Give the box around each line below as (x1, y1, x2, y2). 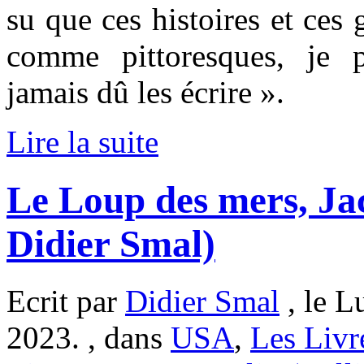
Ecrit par (6, 284, 125, 318)
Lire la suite (6, 124, 158, 160)
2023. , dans (6, 320, 171, 355)
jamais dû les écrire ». (6, 75, 284, 110)
